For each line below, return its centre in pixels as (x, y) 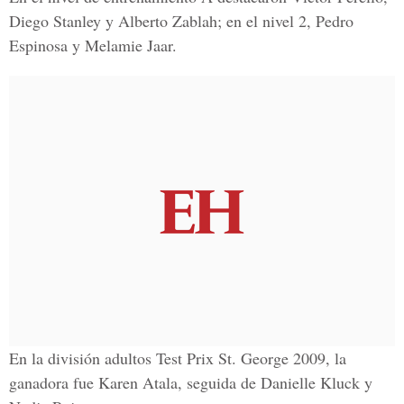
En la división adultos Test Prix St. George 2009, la (178, 358)
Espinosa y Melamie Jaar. (93, 45)
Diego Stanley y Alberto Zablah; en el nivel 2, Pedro (181, 21)
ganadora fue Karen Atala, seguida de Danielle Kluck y (191, 382)
